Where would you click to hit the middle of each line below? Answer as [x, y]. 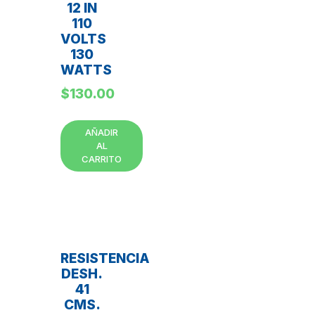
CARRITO [102, 159]
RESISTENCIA [105, 258]
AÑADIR [102, 132]
